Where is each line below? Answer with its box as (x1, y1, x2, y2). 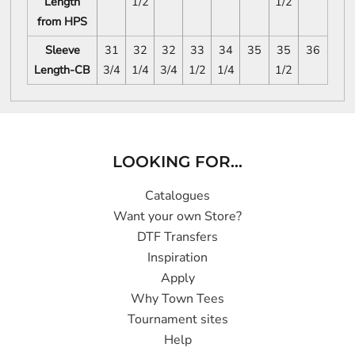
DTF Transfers (137, 227, 218, 246)
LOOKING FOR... (113, 151, 242, 171)
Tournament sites (127, 310, 228, 328)
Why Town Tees (131, 289, 224, 307)
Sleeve (44, 42, 80, 59)
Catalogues (145, 186, 210, 204)
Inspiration (147, 248, 208, 266)
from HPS (37, 13, 87, 30)
